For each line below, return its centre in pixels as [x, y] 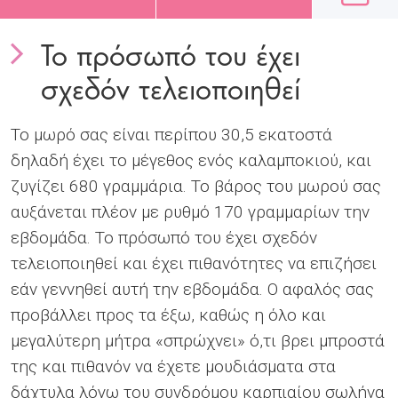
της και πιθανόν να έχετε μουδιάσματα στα [173, 366]
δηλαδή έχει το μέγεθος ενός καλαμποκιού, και [191, 160]
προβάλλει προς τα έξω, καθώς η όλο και [168, 315]
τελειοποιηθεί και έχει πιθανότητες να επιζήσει [194, 263]
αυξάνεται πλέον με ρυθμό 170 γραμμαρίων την [190, 212]
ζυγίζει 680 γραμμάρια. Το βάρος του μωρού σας [196, 186]
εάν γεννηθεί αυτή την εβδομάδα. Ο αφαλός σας [192, 289]
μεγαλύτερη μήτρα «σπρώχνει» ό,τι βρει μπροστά [198, 341]
